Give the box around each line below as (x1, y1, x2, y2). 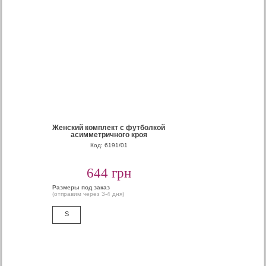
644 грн (86, 166, 131, 180)
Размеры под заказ (52, 184, 110, 191)
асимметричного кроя (70, 131, 147, 139)
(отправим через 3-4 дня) (52, 191, 125, 197)
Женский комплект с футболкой (52, 123, 166, 132)
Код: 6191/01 (90, 142, 128, 148)
